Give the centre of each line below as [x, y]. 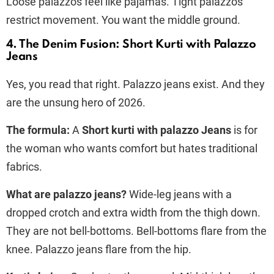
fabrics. [24, 166]
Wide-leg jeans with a [179, 194]
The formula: [38, 130]
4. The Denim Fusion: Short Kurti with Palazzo [131, 44]
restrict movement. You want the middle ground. [123, 20]
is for [244, 130]
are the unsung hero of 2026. [77, 102]
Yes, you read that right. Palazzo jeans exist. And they [135, 84]
